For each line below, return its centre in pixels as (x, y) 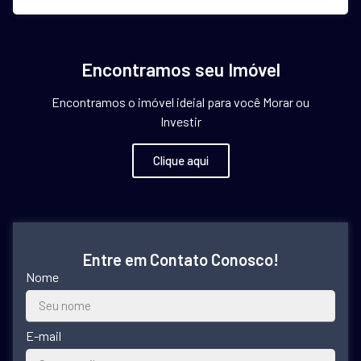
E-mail (44, 336)
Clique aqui (180, 161)
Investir (180, 122)
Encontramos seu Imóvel (180, 70)
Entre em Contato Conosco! (180, 260)
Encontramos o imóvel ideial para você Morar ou (180, 102)
